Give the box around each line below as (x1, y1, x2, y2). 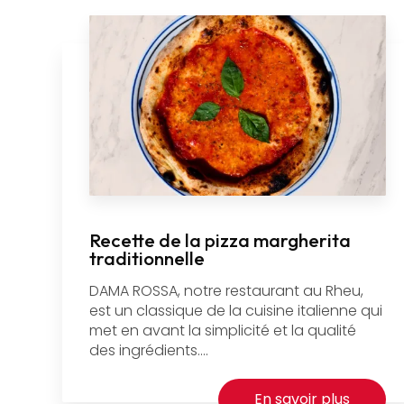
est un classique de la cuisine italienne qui (88, 300, 382, 322)
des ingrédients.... (88, 340, 208, 362)
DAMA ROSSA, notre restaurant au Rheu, (88, 280, 363, 302)
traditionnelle (88, 246, 205, 271)
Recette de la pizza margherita (88, 228, 351, 252)
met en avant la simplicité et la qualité (88, 320, 356, 342)
